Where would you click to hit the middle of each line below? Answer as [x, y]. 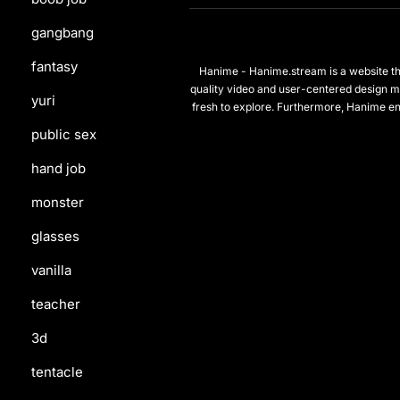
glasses [55, 236]
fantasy [54, 67]
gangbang [62, 33]
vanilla [51, 270]
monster [58, 202]
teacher [56, 304]
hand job [58, 168]
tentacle [57, 372]
